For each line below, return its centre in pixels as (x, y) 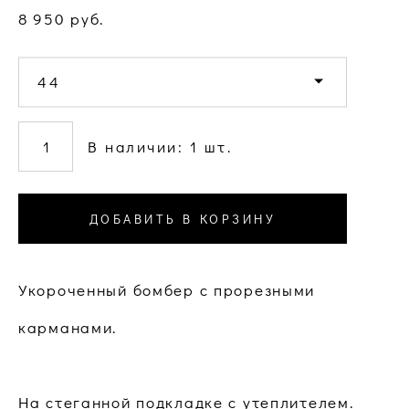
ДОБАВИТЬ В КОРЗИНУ (183, 218)
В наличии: (139, 147)
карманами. (68, 328)
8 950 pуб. (62, 19)
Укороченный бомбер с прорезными (167, 290)
